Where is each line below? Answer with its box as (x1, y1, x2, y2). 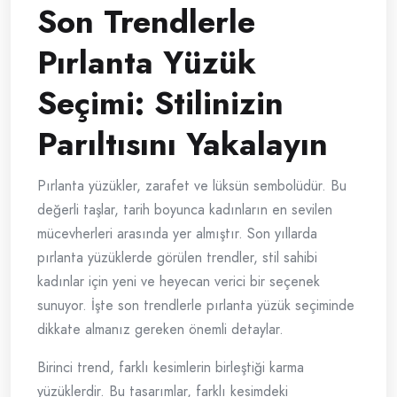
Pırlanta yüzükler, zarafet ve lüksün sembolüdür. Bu (37, 175, 346, 197)
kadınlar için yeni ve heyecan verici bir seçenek (37, 271, 320, 292)
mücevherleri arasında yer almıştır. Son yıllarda (37, 223, 317, 245)
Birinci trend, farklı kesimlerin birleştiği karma (37, 357, 304, 378)
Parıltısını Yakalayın (37, 121, 328, 168)
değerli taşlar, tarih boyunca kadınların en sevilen (37, 199, 332, 221)
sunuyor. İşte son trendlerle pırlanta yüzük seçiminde (37, 295, 354, 316)
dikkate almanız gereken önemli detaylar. (37, 319, 284, 340)
